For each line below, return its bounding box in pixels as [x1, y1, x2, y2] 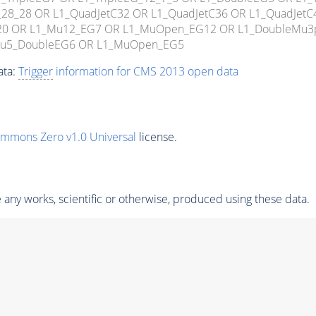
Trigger [18, 63, 53, 79]
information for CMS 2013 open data [52, 63, 238, 79]
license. [135, 129, 177, 145]
